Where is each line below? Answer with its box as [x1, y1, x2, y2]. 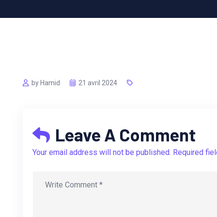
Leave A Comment [52, 124, 196, 145]
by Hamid [31, 78, 60, 87]
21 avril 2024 [78, 78, 117, 87]
